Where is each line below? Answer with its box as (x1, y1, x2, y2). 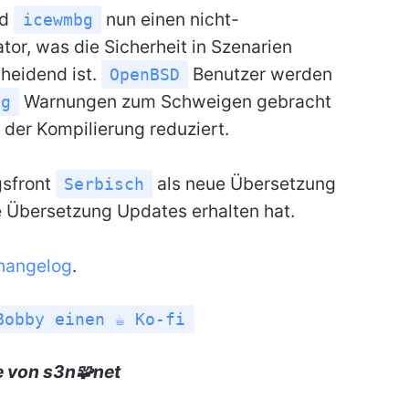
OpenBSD (109, 64, 180, 84)
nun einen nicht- (100, 7, 239, 30)
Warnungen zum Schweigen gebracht (19, 89, 332, 112)
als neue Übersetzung (152, 172, 337, 194)
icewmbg (22, 9, 93, 29)
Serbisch (63, 173, 144, 194)
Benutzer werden (188, 62, 333, 85)
